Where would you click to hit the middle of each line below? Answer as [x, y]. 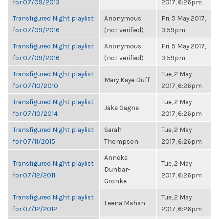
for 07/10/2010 [35, 86]
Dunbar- [117, 169]
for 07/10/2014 [35, 113]
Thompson [121, 141]
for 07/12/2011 [34, 175]
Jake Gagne [121, 108]
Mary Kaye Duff [127, 80]
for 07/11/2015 [34, 141]
